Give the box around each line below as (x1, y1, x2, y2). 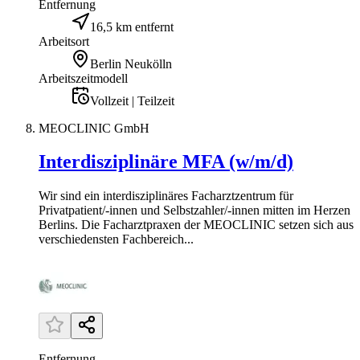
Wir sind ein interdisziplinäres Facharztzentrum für (39, 189, 293, 203)
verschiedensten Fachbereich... (39, 232, 194, 247)
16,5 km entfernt (90, 19, 174, 34)
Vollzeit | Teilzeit (90, 93, 174, 108)
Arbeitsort (39, 34, 89, 48)
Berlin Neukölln (90, 56, 172, 71)
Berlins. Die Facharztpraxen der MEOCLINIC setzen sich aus (39, 218, 354, 232)
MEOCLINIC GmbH (39, 121, 149, 135)
